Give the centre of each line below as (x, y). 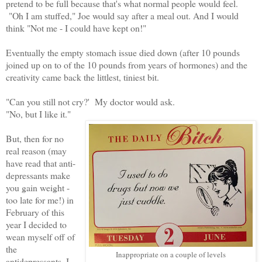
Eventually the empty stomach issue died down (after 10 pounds (123, 52)
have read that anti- (41, 163)
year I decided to (36, 224)
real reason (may (36, 151)
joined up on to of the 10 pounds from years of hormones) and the (127, 65)
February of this (35, 212)
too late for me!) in (40, 200)
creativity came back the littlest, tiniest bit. (84, 77)
